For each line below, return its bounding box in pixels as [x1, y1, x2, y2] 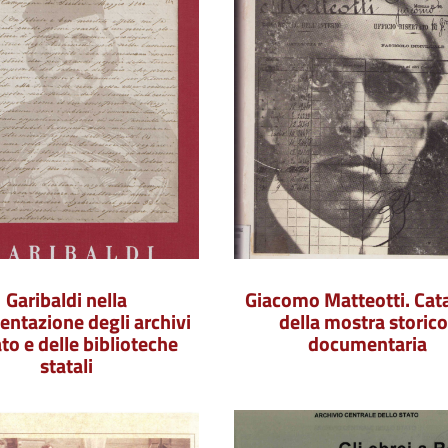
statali [39, 350, 93, 381]
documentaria [307, 328, 427, 359]
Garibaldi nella [5, 284, 127, 315]
